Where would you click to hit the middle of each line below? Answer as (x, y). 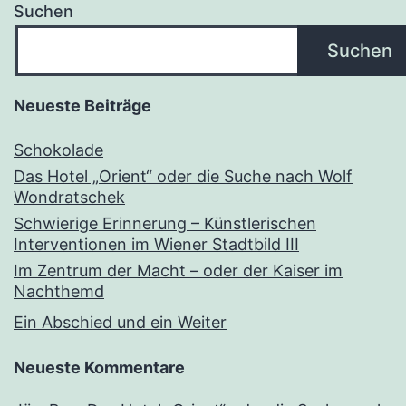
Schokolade (58, 150)
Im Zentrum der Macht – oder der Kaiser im (178, 271)
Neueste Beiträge (82, 106)
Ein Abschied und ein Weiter (120, 323)
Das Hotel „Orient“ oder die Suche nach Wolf (183, 177)
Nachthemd (59, 292)
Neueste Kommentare (99, 368)
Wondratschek (69, 198)
